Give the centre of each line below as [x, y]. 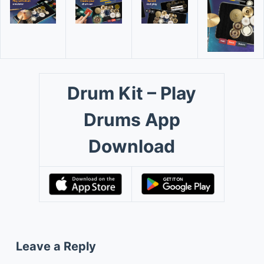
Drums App [132, 119]
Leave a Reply [56, 246]
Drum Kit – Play [132, 93]
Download [132, 146]
